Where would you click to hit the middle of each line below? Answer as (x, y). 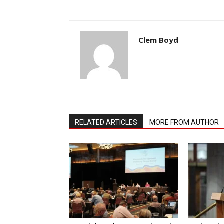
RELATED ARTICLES (106, 122)
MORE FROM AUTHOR (184, 122)
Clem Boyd (158, 40)
